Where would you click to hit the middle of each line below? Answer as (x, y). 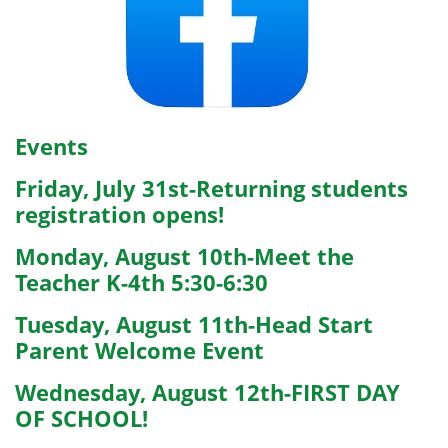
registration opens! (120, 214)
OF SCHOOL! (82, 418)
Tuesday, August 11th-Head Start (194, 324)
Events (52, 146)
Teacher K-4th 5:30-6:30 (142, 282)
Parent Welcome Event (140, 350)
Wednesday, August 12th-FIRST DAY (208, 392)
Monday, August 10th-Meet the (185, 256)
